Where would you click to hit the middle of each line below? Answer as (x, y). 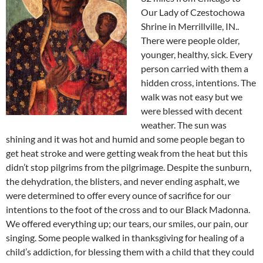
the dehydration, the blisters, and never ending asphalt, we (123, 181)
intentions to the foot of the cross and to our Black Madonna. (128, 209)
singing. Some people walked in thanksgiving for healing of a (125, 237)
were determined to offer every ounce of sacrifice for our (118, 195)
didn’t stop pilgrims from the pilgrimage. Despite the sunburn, (129, 167)
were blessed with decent (192, 111)
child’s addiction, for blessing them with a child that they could (130, 252)
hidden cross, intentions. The (198, 82)
